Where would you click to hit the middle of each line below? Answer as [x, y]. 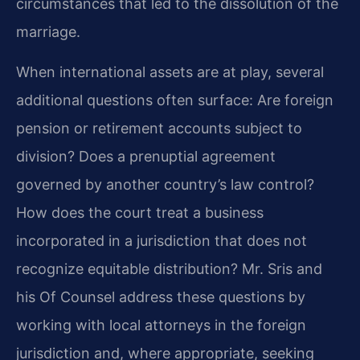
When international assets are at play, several [170, 72]
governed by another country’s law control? [165, 184]
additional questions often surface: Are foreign [175, 100]
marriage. [48, 32]
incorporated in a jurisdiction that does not [162, 240]
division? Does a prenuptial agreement [146, 156]
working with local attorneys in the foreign [161, 325]
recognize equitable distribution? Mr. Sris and [169, 268]
